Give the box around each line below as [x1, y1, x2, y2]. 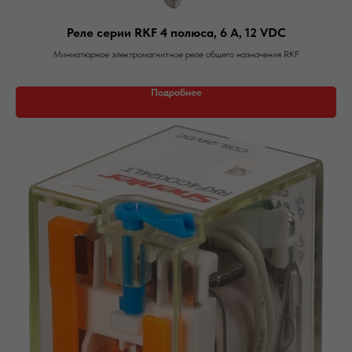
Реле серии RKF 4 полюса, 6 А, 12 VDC [66, 25, 286, 40]
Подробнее [150, 86, 202, 98]
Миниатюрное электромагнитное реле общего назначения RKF [53, 49, 299, 60]
